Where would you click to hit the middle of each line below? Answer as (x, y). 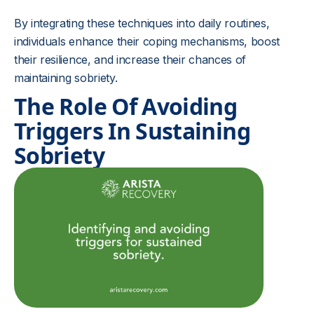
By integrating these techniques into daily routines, (142, 23)
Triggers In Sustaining (132, 131)
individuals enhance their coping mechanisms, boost (147, 41)
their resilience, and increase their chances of (130, 60)
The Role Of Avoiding (126, 106)
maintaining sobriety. (66, 78)
